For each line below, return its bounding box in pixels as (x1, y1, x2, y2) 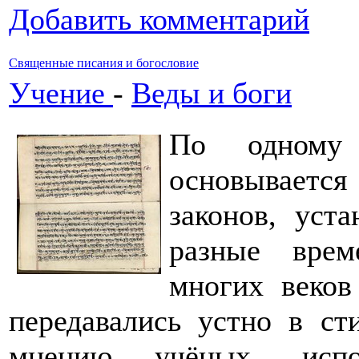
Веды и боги (131, 76, 292, 110)
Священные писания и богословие (9, 56, 199, 70)
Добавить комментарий (9, 2, 309, 36)
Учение (9, 76, 113, 110)
